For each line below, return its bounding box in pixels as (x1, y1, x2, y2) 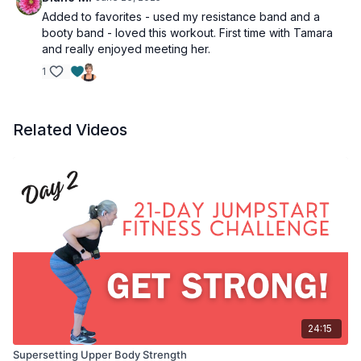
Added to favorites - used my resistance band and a (42, 10, 320, 23)
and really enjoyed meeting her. (42, 42, 210, 56)
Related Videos (13, 120, 127, 139)
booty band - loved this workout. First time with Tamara (42, 26, 333, 39)
